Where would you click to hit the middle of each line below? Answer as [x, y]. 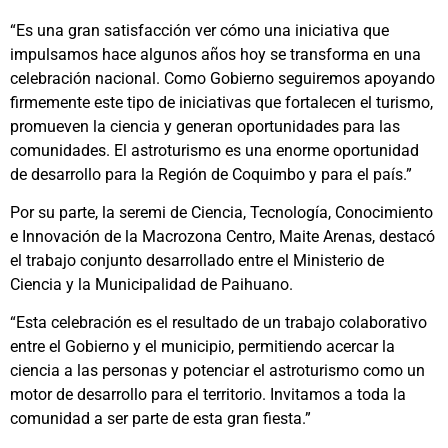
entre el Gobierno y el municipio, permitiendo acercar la [202, 347]
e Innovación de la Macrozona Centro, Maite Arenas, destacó [222, 236]
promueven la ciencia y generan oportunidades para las [205, 126]
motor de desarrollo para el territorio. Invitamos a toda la [208, 395]
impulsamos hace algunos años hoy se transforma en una [215, 54]
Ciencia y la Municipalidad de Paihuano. [151, 284]
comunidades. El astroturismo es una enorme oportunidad [214, 150]
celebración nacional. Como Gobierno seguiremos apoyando [222, 78]
